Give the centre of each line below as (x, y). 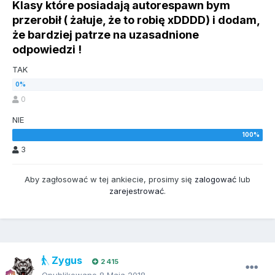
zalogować (215, 180)
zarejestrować (137, 191)
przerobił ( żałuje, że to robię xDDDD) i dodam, (136, 20)
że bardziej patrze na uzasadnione (106, 35)
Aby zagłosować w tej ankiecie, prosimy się (110, 180)
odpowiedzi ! (47, 50)
